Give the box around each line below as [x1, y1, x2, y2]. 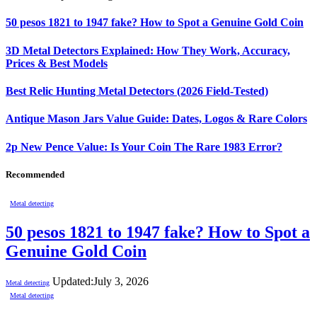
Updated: [52, 275, 93, 287]
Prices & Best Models [6, 57, 108, 69]
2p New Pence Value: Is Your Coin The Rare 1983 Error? [6, 140, 282, 153]
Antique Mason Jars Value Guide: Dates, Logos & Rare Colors [6, 113, 307, 125]
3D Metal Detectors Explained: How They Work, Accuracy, [6, 44, 290, 57]
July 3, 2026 [93, 275, 149, 287]
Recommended [6, 168, 64, 180]
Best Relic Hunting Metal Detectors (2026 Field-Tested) [6, 85, 268, 97]
